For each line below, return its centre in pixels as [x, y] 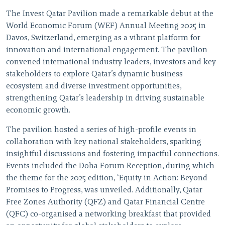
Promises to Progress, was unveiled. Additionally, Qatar [104, 191]
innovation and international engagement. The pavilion [107, 50]
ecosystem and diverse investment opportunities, [94, 87]
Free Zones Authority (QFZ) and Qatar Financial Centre [105, 203]
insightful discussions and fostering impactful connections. [113, 154]
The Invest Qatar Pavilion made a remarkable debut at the [110, 14]
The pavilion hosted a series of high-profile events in [101, 130]
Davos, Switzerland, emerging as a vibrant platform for [103, 38]
